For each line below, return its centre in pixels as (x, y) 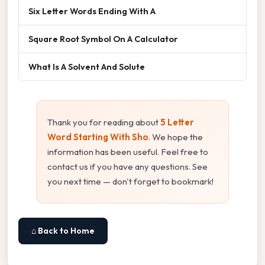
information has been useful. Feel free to (128, 152)
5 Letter (177, 122)
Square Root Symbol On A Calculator (103, 39)
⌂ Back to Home (63, 231)
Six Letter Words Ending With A (92, 11)
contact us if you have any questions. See (127, 167)
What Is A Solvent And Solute (87, 67)
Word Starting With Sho (98, 137)
